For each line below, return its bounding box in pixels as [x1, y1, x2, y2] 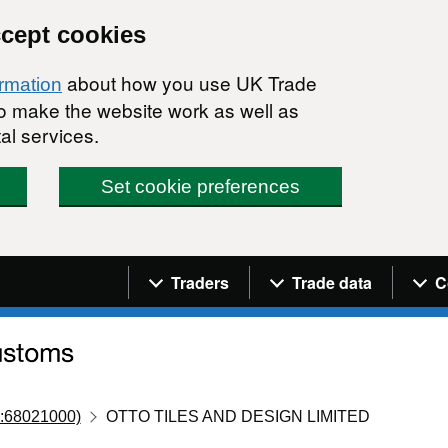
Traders [171, 270, 229, 294]
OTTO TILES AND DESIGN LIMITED [106, 407, 371, 425]
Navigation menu [128, 257, 303, 283]
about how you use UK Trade [62, 69, 317, 96]
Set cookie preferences [101, 176, 301, 197]
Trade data [292, 270, 372, 294]
